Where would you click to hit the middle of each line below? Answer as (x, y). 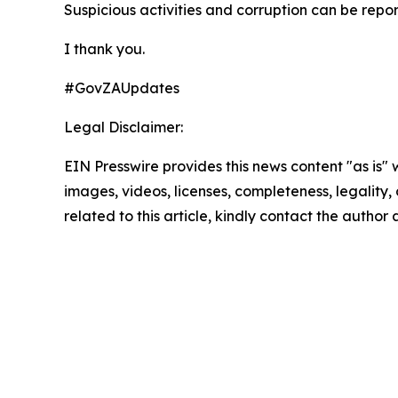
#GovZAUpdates (122, 88)
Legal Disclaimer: (123, 127)
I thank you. (104, 48)
